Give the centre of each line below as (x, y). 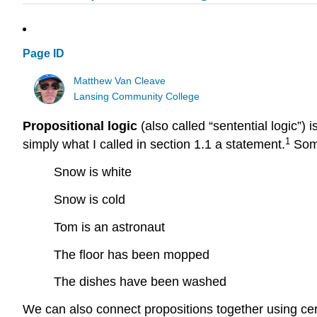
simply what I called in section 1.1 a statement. (154, 145)
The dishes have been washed (140, 282)
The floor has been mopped (132, 254)
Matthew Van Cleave (120, 81)
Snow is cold (90, 199)
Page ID (44, 54)
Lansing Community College (137, 96)
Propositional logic (80, 126)
